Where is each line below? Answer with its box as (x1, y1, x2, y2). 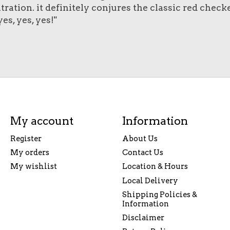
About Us (122, 134, 158, 144)
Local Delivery (122, 176, 178, 185)
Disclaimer (122, 213, 164, 222)
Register (10, 134, 42, 144)
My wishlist (10, 162, 57, 171)
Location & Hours (122, 162, 188, 171)
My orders (10, 148, 49, 158)
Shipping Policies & (122, 189, 197, 199)
